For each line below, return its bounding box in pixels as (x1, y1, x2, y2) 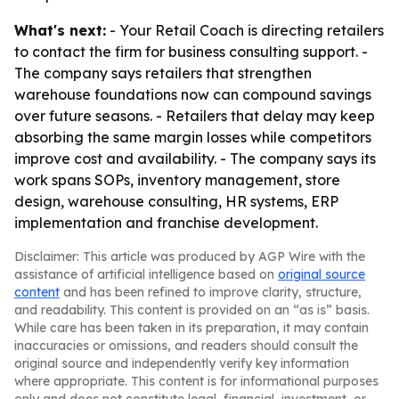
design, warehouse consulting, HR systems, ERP (14, 192, 338, 210)
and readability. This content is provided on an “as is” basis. (14, 302, 370, 318)
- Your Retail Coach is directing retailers (106, 21, 384, 39)
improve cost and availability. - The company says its (14, 150, 376, 167)
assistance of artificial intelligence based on (14, 266, 278, 282)
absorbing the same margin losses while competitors (14, 128, 371, 146)
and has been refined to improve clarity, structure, (60, 284, 362, 300)
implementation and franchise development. (14, 214, 318, 232)
